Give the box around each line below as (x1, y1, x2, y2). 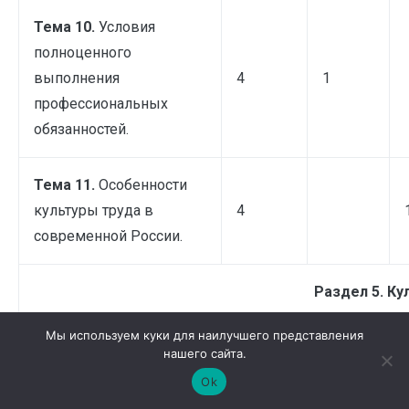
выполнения (34, 68, 120, 87)
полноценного (34, 43, 131, 61)
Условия (99, 17, 155, 36)
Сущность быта (99, 347, 203, 365)
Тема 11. (34, 175, 99, 194)
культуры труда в (34, 201, 153, 219)
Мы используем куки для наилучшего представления (46, 328, 363, 342)
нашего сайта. (163, 346, 246, 361)
